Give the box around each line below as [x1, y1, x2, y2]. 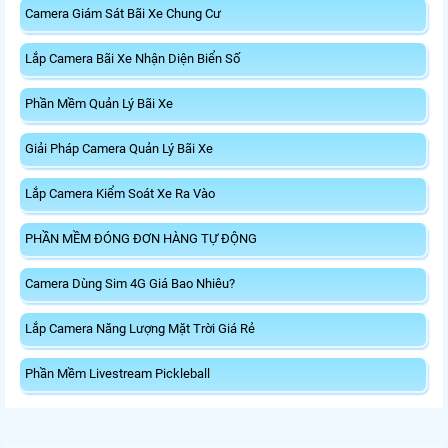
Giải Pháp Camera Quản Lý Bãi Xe [25, 141, 213, 157]
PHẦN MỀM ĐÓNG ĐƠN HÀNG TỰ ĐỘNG [25, 231, 257, 247]
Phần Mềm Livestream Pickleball [25, 366, 210, 382]
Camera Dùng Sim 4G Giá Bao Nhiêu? [25, 276, 235, 292]
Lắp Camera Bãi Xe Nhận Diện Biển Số [25, 51, 240, 67]
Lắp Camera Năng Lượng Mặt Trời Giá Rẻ [25, 321, 255, 337]
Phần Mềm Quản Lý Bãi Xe [25, 96, 173, 112]
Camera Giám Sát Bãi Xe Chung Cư [25, 6, 221, 22]
